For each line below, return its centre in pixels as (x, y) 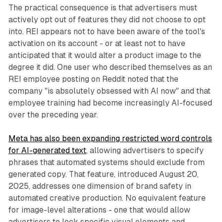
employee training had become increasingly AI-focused (110, 103)
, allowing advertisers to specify (145, 151)
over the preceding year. (53, 115)
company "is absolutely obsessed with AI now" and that (109, 91)
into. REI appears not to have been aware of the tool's (107, 32)
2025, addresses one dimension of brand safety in (100, 186)
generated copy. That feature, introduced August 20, (103, 174)
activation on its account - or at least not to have (97, 44)
